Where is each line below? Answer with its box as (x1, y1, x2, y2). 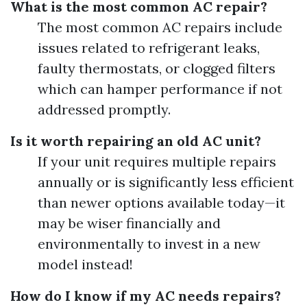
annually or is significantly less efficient (38, 173, 294, 191)
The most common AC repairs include (38, 19, 282, 36)
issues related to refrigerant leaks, (38, 39, 260, 57)
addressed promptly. (38, 101, 171, 119)
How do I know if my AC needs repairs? (10, 287, 281, 305)
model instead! (38, 256, 133, 273)
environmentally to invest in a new (38, 235, 260, 253)
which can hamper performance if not (38, 80, 282, 98)
